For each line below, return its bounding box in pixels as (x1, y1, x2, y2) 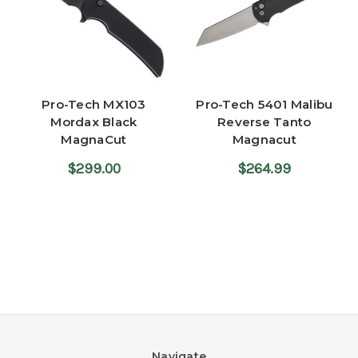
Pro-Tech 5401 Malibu (196, 96, 333, 112)
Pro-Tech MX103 (42, 96, 146, 112)
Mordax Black (50, 113, 137, 129)
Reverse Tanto (217, 113, 312, 129)
